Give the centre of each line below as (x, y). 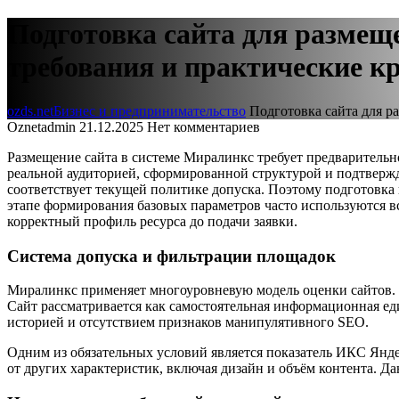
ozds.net (30, 110)
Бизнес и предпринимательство (150, 110)
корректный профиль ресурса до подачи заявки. (152, 221)
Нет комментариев (204, 126)
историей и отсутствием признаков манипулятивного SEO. (188, 322)
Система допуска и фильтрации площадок (171, 256)
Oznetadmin (41, 126)
